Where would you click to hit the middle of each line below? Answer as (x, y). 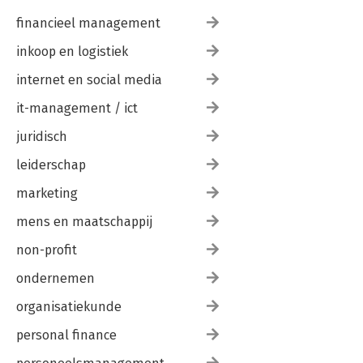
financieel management (88, 23)
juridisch (42, 137)
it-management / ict (77, 108)
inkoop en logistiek (72, 51)
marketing (47, 193)
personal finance (66, 335)
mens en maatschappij (84, 222)
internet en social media (89, 80)
